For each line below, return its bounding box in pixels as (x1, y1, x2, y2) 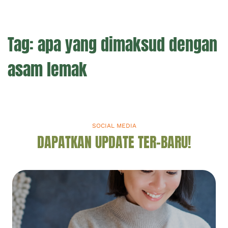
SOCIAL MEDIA (92, 122, 136, 129)
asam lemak (8, 56, 87, 82)
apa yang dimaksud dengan (38, 32, 217, 57)
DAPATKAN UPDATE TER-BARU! (37, 131, 191, 153)
